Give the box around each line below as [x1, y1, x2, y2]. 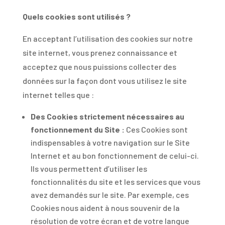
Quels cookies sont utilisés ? [22, 12, 131, 21]
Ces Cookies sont [124, 125, 188, 134]
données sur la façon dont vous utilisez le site [22, 76, 187, 85]
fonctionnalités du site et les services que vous [30, 177, 200, 186]
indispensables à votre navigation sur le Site [30, 138, 190, 147]
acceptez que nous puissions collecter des [22, 62, 176, 71]
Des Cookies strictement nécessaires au [30, 111, 184, 121]
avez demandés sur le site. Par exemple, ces [30, 190, 189, 199]
